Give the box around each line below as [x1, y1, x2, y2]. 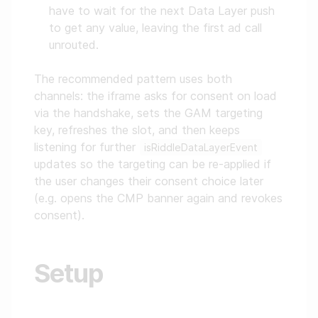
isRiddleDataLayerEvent [144, 141, 258, 153]
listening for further [34, 140, 139, 154]
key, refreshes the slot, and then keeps [34, 123, 240, 137]
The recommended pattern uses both [34, 72, 232, 86]
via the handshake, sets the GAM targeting [34, 106, 263, 120]
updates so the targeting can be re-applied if [34, 157, 271, 171]
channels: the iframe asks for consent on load [34, 89, 277, 103]
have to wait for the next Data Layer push [49, 4, 275, 18]
